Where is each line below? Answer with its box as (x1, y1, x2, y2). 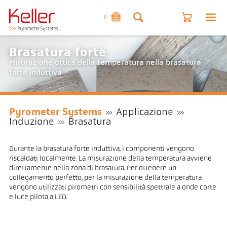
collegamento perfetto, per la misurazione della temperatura (9, 174, 202, 182)
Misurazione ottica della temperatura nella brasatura (9, 59, 201, 67)
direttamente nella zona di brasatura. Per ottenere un (9, 164, 176, 172)
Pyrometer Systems (9, 107, 102, 118)
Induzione (9, 117, 54, 128)
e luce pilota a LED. (9, 193, 67, 201)
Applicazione (116, 107, 174, 118)
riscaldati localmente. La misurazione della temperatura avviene (9, 155, 212, 163)
